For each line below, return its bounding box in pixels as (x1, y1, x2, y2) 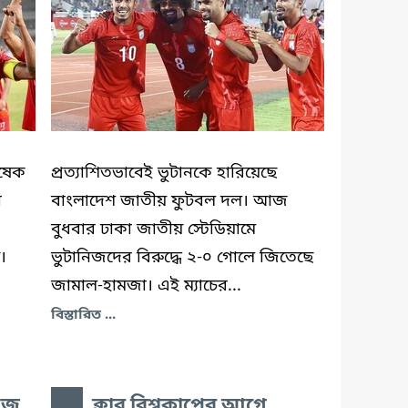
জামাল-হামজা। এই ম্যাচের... (51, 274, 241, 297)
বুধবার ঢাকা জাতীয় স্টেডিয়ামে (51, 218, 256, 240)
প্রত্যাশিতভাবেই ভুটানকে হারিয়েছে (51, 161, 277, 184)
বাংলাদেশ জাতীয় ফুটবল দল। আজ (51, 189, 288, 212)
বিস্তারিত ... (51, 305, 116, 324)
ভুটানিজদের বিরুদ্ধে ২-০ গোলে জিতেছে (51, 246, 313, 269)
